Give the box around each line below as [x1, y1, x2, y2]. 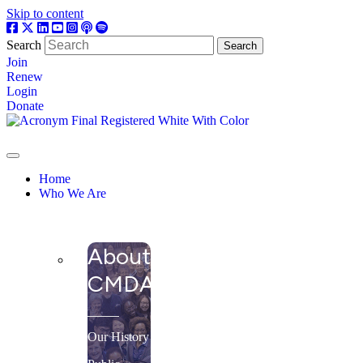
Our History [88, 330, 149, 344]
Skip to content [6, 6, 83, 20]
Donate [6, 99, 44, 113]
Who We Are [39, 186, 106, 200]
